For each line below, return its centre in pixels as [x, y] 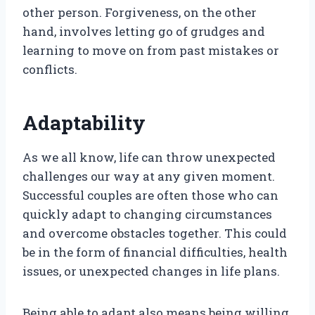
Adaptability [84, 123]
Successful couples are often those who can [150, 195]
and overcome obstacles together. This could [155, 233]
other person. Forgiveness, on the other [140, 13]
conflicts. [50, 70]
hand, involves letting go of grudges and [144, 32]
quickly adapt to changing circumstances [147, 214]
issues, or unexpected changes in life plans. [151, 271]
